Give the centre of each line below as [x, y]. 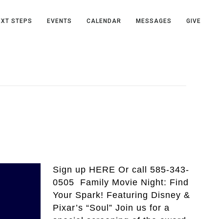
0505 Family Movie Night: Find [121, 183]
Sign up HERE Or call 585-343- [121, 170]
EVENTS [60, 21]
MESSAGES [154, 21]
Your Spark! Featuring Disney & [122, 195]
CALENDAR [104, 21]
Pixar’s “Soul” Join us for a [111, 208]
